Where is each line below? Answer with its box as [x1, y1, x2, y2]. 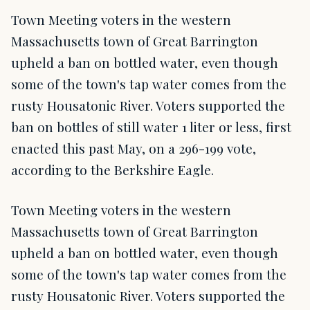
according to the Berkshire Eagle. [11, 161, 214, 179]
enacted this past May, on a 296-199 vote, [11, 139, 256, 158]
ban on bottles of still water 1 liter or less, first [11, 118, 291, 136]
